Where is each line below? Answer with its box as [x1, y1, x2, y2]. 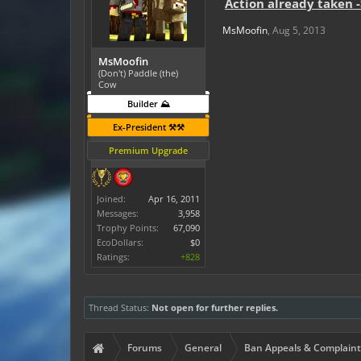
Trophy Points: [97, 222, 159, 234]
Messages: [97, 207, 139, 219]
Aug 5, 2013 [272, 23, 326, 37]
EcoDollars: [97, 236, 143, 248]
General [185, 341, 222, 355]
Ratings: [97, 251, 130, 263]
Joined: [97, 193, 126, 205]
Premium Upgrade [109, 144, 188, 156]
